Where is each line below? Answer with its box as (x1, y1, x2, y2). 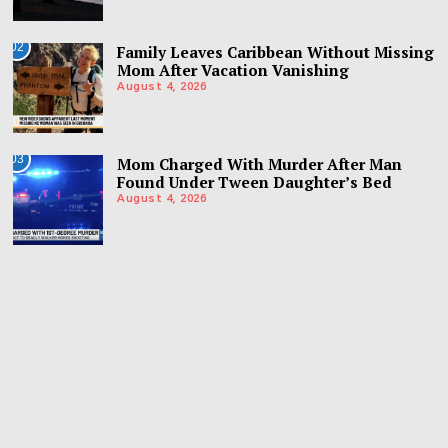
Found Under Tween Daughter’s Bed (117, 171, 393, 192)
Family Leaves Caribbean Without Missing (117, 41, 435, 62)
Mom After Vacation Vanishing (117, 59, 350, 80)
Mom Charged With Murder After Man (117, 153, 403, 174)
